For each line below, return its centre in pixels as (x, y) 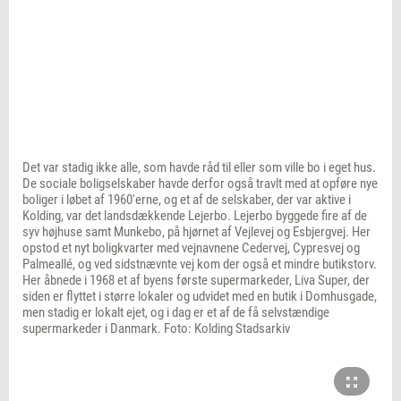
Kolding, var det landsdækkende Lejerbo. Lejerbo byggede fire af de (195, 216)
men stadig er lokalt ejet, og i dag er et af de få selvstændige (176, 313)
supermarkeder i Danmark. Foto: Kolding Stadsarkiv (156, 329)
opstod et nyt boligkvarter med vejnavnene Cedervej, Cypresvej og (191, 248)
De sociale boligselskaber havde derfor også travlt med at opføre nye (200, 184)
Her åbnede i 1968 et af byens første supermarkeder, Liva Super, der (196, 281)
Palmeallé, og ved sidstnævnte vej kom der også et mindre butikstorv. (200, 264)
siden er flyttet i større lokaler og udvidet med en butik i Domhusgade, (200, 297)
